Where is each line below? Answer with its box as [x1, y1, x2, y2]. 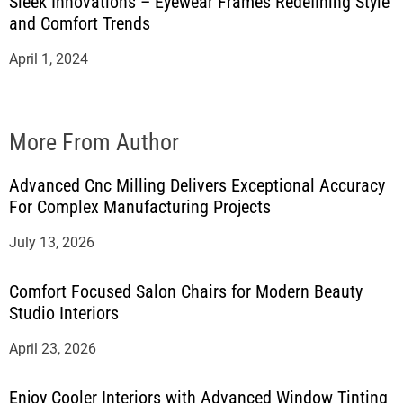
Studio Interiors [9, 302, 119, 324]
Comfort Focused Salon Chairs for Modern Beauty [9, 281, 363, 302]
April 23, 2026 [9, 340, 96, 357]
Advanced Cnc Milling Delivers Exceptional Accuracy [9, 175, 385, 196]
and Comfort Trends [9, 13, 150, 34]
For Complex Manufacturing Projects [9, 196, 271, 218]
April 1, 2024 [9, 50, 88, 67]
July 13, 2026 [9, 234, 94, 251]
